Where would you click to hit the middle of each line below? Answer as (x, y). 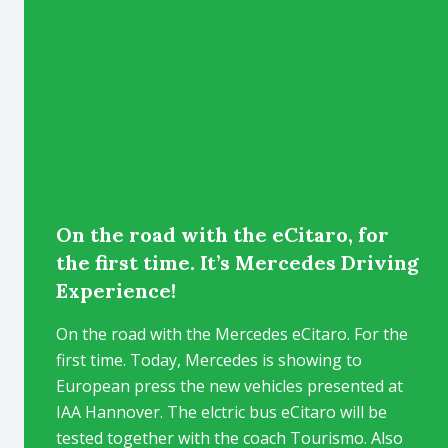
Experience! (116, 290)
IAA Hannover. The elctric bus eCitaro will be (221, 412)
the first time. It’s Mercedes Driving (237, 262)
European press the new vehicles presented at (229, 386)
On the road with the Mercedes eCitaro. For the (232, 334)
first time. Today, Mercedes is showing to (209, 360)
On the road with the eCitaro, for (222, 234)
